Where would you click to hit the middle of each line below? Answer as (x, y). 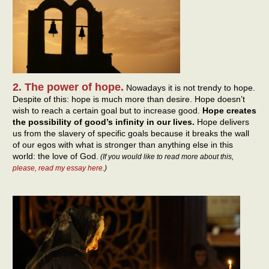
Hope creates (229, 111)
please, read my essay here (58, 168)
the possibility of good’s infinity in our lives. (104, 122)
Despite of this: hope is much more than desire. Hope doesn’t (129, 99)
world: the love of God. (56, 156)
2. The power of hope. (68, 87)
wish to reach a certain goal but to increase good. (107, 111)
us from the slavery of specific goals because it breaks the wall (131, 134)
